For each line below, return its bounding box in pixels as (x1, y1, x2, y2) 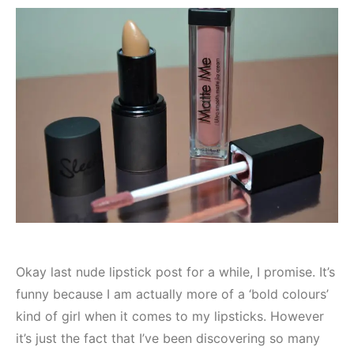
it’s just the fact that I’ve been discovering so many (16, 330, 320, 346)
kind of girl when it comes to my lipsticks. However (16, 307, 324, 324)
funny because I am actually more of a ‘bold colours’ (16, 285, 329, 302)
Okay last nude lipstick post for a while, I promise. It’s (16, 263, 335, 280)
